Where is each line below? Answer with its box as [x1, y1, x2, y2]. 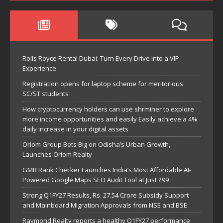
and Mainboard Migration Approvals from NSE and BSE [22, 200, 187, 210]
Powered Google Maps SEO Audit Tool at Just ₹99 [22, 175, 169, 184]
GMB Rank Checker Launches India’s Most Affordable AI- [22, 165, 191, 174]
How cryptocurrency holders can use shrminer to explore [22, 104, 194, 113]
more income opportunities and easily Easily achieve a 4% [22, 114, 197, 123]
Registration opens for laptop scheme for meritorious [22, 79, 183, 88]
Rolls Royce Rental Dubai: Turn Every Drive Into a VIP [22, 53, 179, 63]
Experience [22, 63, 56, 73]
